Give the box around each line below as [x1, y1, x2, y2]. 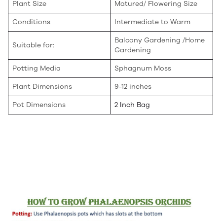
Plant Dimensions [12, 82, 72, 91]
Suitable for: [12, 40, 54, 49]
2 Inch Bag [114, 100, 150, 109]
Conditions [12, 17, 50, 26]
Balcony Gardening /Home [114, 36, 205, 44]
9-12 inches [114, 82, 151, 91]
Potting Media [12, 64, 61, 73]
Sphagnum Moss [114, 64, 171, 73]
